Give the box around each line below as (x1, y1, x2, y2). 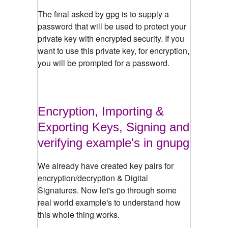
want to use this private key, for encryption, (38, 44, 189, 56)
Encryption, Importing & (38, 104, 164, 118)
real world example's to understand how (38, 196, 181, 208)
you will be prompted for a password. (38, 56, 169, 69)
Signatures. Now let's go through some (38, 184, 177, 196)
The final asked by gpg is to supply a (38, 8, 169, 20)
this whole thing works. (38, 208, 120, 220)
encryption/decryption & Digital (38, 172, 148, 184)
